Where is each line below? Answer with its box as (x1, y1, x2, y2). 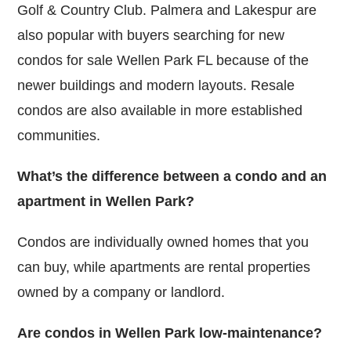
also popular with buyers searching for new (17, 27, 285, 43)
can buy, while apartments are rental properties (17, 259, 311, 275)
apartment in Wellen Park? (17, 193, 195, 209)
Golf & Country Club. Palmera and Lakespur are (17, 2, 317, 18)
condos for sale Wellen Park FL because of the (17, 52, 309, 68)
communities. (17, 127, 101, 143)
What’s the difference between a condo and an (17, 168, 327, 184)
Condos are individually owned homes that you (17, 233, 309, 250)
